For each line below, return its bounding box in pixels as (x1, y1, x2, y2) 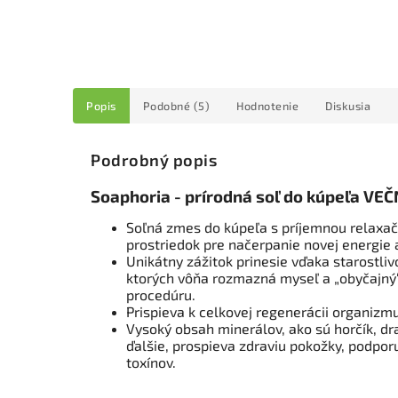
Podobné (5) (142, 99, 210, 113)
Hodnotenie (236, 99, 298, 113)
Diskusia (325, 99, 370, 113)
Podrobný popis (91, 150, 217, 171)
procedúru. (126, 286, 199, 304)
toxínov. (126, 354, 176, 371)
